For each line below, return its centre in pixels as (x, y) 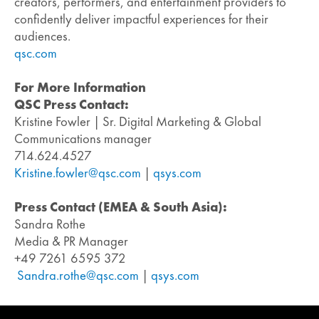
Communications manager (83, 139)
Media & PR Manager (71, 242)
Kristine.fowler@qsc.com (78, 173)
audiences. (42, 37)
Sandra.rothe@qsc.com (78, 276)
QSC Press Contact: (72, 105)
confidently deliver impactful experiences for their (141, 20)
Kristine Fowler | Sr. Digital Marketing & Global (138, 122)
